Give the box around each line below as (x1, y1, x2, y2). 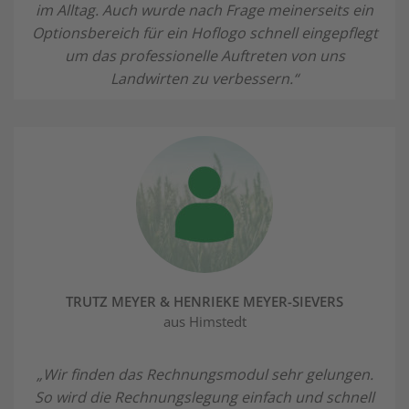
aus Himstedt (163, 311, 246, 330)
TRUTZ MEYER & (66, 291, 173, 310)
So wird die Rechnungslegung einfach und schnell (35, 386, 374, 407)
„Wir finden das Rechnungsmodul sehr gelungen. (36, 363, 373, 384)
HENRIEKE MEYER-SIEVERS (173, 291, 343, 310)
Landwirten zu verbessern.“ (110, 68, 299, 89)
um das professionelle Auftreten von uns (64, 45, 345, 66)
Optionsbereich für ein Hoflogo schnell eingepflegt (31, 22, 378, 43)
